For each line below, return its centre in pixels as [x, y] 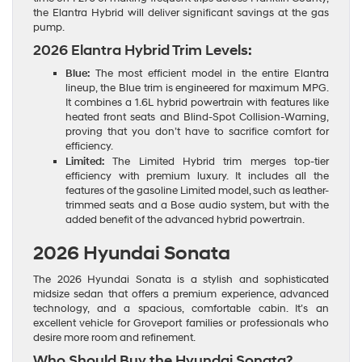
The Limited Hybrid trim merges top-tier [217, 161]
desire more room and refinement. [114, 337]
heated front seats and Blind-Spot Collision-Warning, [197, 117]
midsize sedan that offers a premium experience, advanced [181, 294]
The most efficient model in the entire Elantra [209, 73]
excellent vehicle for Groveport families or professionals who [181, 323]
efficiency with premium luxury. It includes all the [197, 176]
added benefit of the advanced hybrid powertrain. [185, 219]
